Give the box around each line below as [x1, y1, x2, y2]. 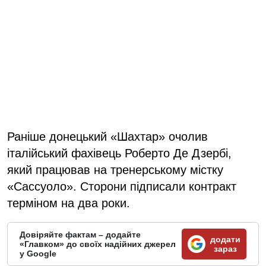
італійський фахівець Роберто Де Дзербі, [7, 146, 232, 160]
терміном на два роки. [7, 196, 130, 210]
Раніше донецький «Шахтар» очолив [7, 129, 208, 143]
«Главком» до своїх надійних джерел [20, 239, 176, 249]
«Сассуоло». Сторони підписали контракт [7, 179, 236, 193]
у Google [20, 248, 56, 258]
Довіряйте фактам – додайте [20, 229, 141, 239]
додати [210, 234, 240, 244]
